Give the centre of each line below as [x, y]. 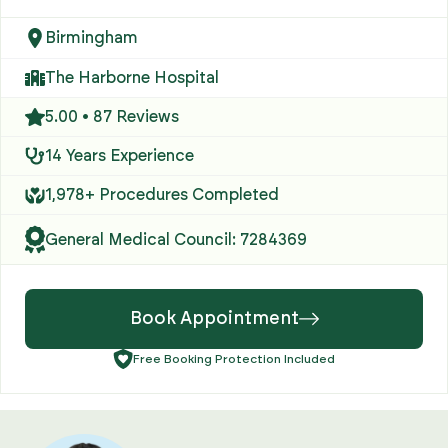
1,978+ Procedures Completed [162, 195]
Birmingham [91, 38]
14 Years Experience [119, 156]
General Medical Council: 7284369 [176, 239]
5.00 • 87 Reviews [112, 117]
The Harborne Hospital [132, 78]
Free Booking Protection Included [234, 358]
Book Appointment [214, 318]
